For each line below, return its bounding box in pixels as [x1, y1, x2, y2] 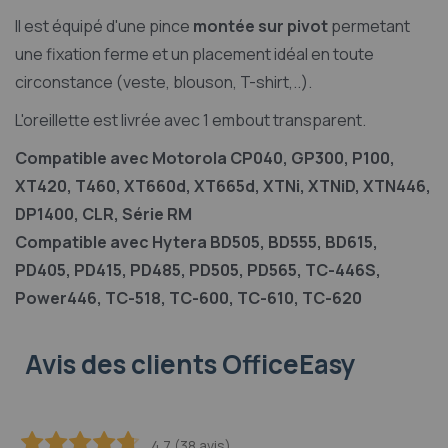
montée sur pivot [193, 15, 331, 38]
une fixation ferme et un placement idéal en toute [15, 43, 374, 66]
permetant [331, 15, 410, 38]
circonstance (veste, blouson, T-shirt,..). [15, 71, 312, 94]
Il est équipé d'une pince [15, 15, 193, 38]
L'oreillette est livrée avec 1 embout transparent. [15, 109, 366, 132]
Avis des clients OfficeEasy [25, 346, 356, 383]
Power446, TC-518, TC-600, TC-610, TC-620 [15, 287, 362, 310]
